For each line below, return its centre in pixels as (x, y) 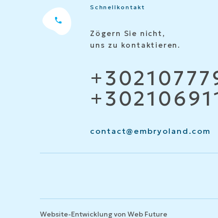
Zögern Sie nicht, (128, 33)
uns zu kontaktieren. (135, 45)
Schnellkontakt (118, 7)
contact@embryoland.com (151, 131)
